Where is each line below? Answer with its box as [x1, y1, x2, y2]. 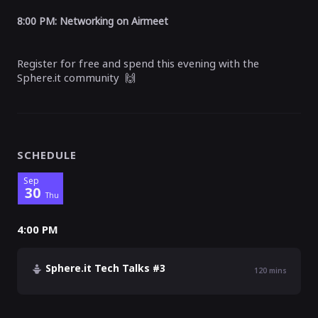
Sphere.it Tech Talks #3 [45, 261, 165, 275]
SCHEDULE [17, 148, 77, 162]
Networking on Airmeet [60, 14, 168, 28]
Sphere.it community [17, 70, 125, 84]
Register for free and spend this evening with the [17, 56, 259, 70]
